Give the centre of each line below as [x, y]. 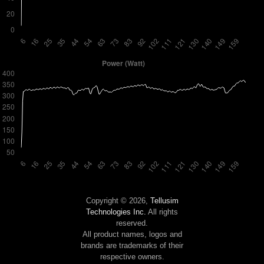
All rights [162, 212]
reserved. [132, 223]
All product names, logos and [132, 235]
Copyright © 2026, [118, 201]
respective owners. [132, 257]
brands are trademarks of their [132, 246]
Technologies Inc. [116, 212]
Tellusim [164, 201]
